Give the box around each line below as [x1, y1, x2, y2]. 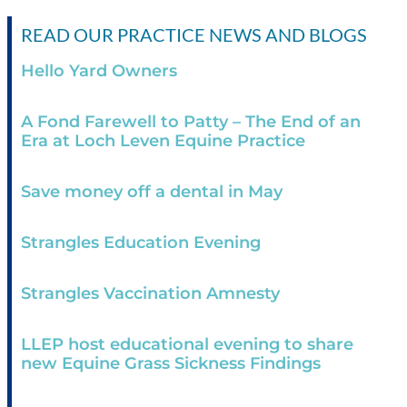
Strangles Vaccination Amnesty [21, 283, 280, 304]
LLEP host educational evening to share [21, 334, 353, 355]
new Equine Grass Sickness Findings [21, 353, 321, 374]
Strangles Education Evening [21, 233, 261, 253]
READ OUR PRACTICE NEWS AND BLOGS [21, 24, 367, 46]
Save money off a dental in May [21, 182, 283, 203]
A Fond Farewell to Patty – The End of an [21, 112, 361, 133]
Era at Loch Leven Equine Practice [21, 131, 305, 152]
